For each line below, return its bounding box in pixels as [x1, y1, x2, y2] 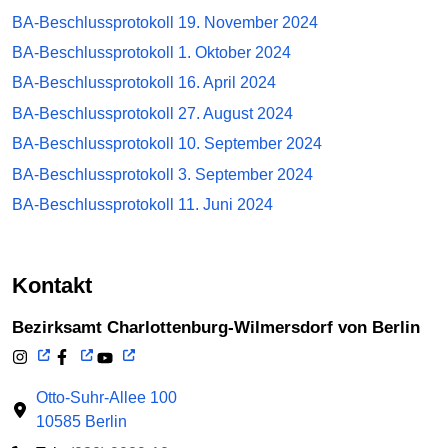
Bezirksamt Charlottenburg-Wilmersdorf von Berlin [24, 317, 420, 337]
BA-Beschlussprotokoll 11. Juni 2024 [12, 196, 273, 214]
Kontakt [28, 273, 92, 299]
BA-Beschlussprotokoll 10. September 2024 [12, 135, 322, 153]
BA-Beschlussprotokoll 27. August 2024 [12, 104, 293, 122]
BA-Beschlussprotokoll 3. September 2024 [12, 165, 313, 183]
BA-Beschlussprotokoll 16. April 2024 [12, 74, 276, 92]
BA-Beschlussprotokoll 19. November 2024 [12, 13, 318, 31]
